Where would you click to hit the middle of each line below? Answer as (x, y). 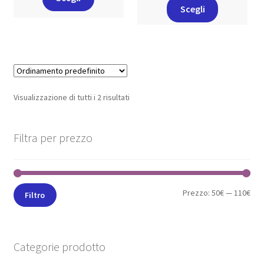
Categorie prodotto (59, 246)
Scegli (192, 9)
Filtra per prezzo (53, 137)
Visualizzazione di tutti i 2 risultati (71, 97)
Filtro (35, 195)
